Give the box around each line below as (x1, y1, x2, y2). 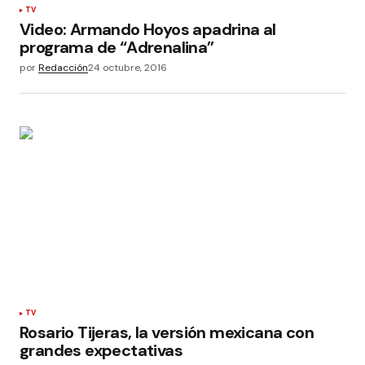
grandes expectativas (20, 340, 182, 362)
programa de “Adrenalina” (20, 36, 214, 58)
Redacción (38, 60, 88, 74)
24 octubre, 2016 (88, 60, 167, 74)
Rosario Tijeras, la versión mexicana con (20, 322, 314, 344)
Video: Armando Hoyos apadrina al (20, 18, 276, 40)
